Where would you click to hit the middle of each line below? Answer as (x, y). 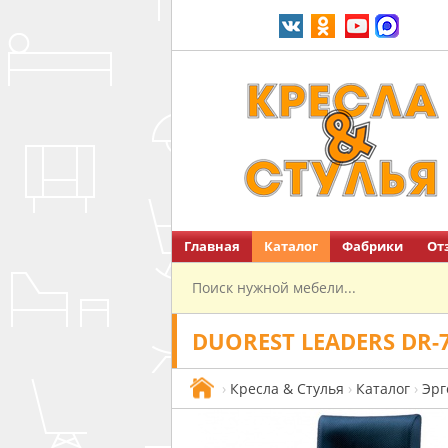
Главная (212, 246)
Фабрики (372, 246)
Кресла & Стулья (287, 388)
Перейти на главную (338, 273)
